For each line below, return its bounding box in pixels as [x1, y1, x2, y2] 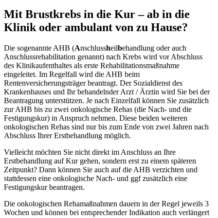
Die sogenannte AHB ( [4, 44, 74, 53]
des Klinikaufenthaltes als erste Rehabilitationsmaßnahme [4, 61, 180, 70]
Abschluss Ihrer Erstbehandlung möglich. [4, 131, 131, 140]
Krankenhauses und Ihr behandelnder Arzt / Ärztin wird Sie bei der [4, 88, 210, 96]
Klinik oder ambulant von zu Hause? [4, 21, 188, 34]
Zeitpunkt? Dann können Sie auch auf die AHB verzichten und [4, 165, 198, 174]
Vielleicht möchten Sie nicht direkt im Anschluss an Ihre [4, 148, 176, 157]
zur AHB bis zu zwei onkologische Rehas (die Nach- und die [4, 105, 192, 114]
